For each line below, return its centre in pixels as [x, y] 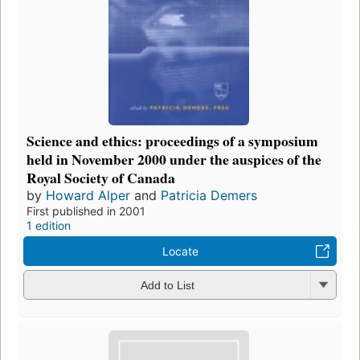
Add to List [167, 286]
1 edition [49, 225]
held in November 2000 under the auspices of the [174, 159]
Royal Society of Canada [101, 177]
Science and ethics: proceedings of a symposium [172, 140]
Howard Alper [88, 195]
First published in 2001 [86, 211]
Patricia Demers [209, 195]
